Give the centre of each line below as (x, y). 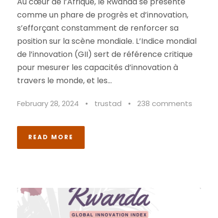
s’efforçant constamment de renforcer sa (98, 28)
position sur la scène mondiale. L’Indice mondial (107, 41)
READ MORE (51, 137)
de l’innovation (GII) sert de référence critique (105, 54)
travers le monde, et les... (64, 81)
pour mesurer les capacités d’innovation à (98, 68)
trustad (108, 104)
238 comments (165, 104)
